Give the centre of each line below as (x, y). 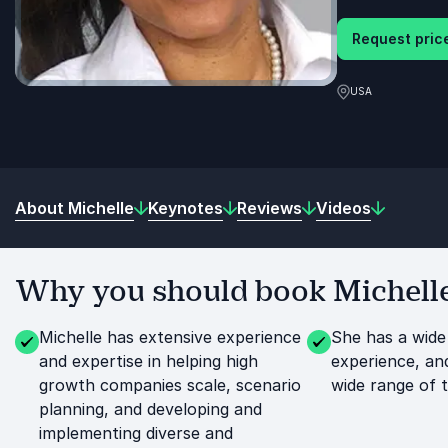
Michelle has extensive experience (170, 337)
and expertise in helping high (148, 361)
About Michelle (74, 207)
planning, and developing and (150, 409)
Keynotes (185, 207)
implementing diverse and (136, 433)
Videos (343, 207)
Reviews (269, 207)
